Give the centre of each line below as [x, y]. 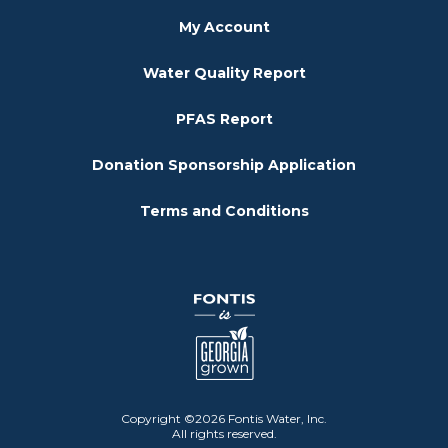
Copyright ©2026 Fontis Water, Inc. [224, 418]
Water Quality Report [224, 73]
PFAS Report [224, 119]
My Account [224, 27]
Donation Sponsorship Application [224, 165]
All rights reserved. [224, 433]
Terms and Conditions [224, 211]
